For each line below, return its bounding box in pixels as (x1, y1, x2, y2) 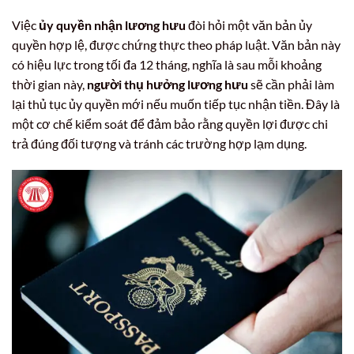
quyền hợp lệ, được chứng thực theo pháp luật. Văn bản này (12, 37, 341, 53)
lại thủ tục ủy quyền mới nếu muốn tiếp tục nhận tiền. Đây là (12, 96, 340, 112)
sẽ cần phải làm (248, 77, 334, 92)
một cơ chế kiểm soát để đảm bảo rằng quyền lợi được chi (12, 116, 328, 132)
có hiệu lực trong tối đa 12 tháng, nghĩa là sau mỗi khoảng (12, 57, 322, 73)
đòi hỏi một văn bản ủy (186, 17, 312, 33)
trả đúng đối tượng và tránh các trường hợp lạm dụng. (12, 136, 307, 152)
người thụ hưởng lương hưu (87, 77, 248, 92)
